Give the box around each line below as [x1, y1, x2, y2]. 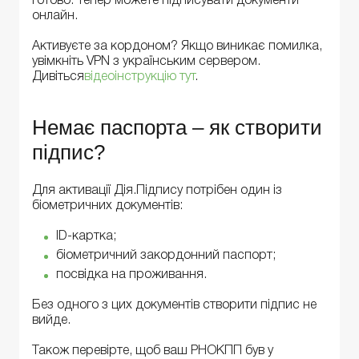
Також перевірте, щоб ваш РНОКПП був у [32, 345, 273, 357]
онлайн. [32, 10, 78, 22]
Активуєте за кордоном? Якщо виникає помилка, [32, 41, 322, 53]
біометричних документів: [32, 200, 183, 212]
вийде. [32, 315, 71, 327]
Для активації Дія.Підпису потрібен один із [32, 184, 282, 196]
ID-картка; [56, 231, 116, 243]
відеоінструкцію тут [84, 71, 195, 83]
